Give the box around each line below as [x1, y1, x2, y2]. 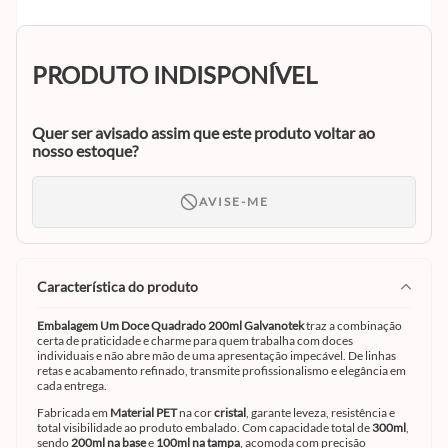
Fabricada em [37, 404, 110, 420]
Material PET [110, 404, 177, 420]
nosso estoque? [32, 140, 138, 160]
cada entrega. [37, 377, 107, 393]
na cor [177, 404, 214, 420]
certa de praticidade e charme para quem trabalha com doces [37, 332, 353, 348]
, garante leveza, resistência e [246, 404, 395, 420]
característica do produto [47, 277, 198, 295]
